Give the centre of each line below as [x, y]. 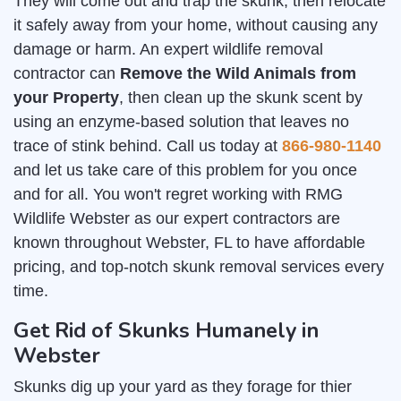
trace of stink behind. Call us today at [148, 146]
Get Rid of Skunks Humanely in [166, 331]
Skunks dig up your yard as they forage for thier [183, 387]
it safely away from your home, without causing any [196, 26]
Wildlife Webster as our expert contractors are [177, 219]
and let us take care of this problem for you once [185, 171]
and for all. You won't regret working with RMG [178, 195]
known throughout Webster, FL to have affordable [189, 243]
